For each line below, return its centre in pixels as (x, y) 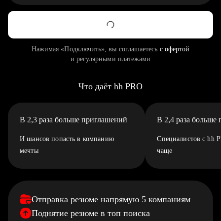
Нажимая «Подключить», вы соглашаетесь (95, 49)
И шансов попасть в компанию (67, 139)
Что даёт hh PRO (110, 86)
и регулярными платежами (110, 59)
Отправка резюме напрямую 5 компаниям (111, 199)
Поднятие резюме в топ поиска (91, 213)
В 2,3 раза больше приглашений (74, 120)
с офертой (175, 49)
